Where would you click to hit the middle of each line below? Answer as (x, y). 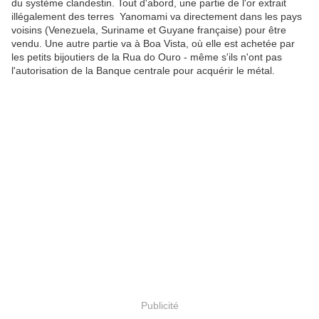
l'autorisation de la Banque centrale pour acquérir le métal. (145, 71)
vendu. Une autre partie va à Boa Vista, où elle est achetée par (153, 44)
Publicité (159, 305)
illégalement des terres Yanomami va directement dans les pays (157, 17)
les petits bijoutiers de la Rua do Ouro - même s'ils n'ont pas (147, 57)
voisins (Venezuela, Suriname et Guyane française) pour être (149, 30)
